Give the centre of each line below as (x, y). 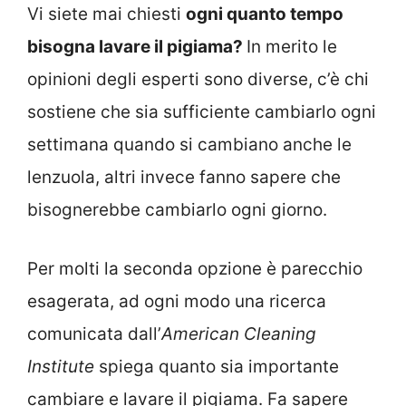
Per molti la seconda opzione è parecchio (195, 268)
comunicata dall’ (94, 333)
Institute (63, 366)
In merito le (292, 47)
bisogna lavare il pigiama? (137, 47)
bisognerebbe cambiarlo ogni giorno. (177, 210)
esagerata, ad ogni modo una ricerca (177, 301)
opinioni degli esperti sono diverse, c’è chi (198, 80)
